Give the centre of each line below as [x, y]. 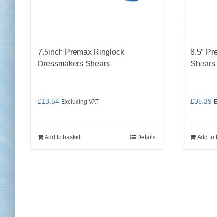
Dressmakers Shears [74, 64]
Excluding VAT [80, 101]
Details [146, 137]
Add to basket [62, 137]
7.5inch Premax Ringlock [81, 52]
